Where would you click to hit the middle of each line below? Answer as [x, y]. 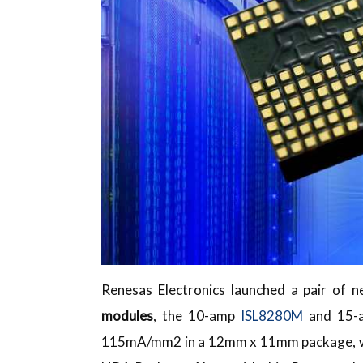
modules [128, 316]
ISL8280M [272, 316]
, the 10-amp [197, 316]
